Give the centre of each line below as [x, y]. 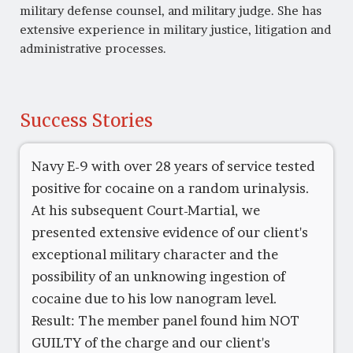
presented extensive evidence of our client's [170, 232]
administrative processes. [93, 48]
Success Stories [86, 120]
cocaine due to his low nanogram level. [154, 299]
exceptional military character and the [155, 255]
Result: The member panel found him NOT [165, 321]
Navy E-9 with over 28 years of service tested [173, 166]
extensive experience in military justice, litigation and [175, 29]
